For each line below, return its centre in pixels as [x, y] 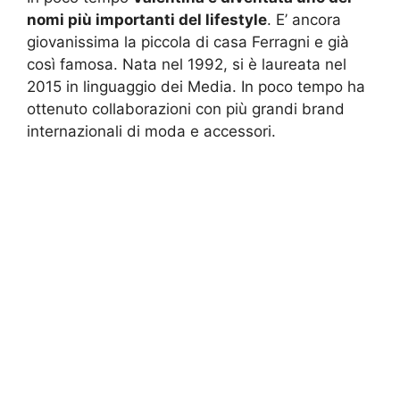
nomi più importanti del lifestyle [147, 19]
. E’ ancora [304, 19]
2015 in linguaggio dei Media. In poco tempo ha [196, 86]
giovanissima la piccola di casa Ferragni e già [188, 42]
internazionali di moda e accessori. [151, 131]
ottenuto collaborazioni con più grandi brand [186, 108]
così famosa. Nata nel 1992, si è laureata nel [187, 64]
